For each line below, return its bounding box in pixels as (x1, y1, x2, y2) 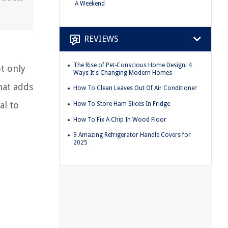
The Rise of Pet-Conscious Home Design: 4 (73, 61, 192, 69)
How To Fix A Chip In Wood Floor (73, 116, 166, 123)
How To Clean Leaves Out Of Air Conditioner (73, 84, 197, 92)
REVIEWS (84, 34, 119, 44)
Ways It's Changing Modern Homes (73, 69, 172, 76)
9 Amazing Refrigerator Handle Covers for (73, 131, 191, 139)
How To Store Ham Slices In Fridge (73, 100, 170, 107)
